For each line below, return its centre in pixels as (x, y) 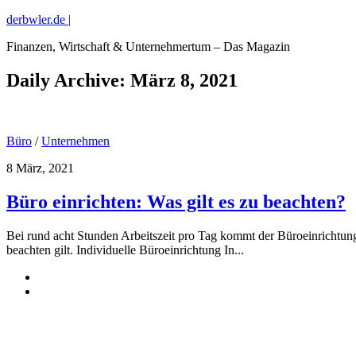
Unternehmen (75, 141)
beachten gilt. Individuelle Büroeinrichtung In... (125, 250)
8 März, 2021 (40, 168)
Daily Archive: (68, 80)
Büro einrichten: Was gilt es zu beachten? (176, 201)
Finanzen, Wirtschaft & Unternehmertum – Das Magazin (148, 46)
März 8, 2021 (184, 80)
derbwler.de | (39, 19)
